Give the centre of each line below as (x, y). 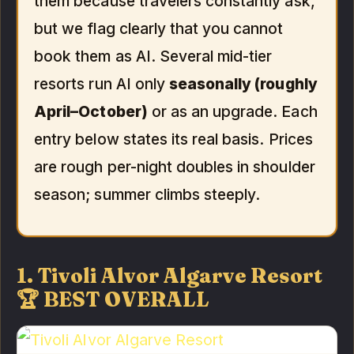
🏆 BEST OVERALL (113, 299)
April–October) (91, 111)
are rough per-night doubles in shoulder (175, 166)
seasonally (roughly (243, 83)
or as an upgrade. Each (232, 111)
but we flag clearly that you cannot (159, 28)
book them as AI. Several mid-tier (153, 56)
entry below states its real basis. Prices (173, 139)
